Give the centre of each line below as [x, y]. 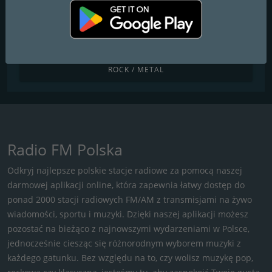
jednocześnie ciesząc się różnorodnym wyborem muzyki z [124, 243]
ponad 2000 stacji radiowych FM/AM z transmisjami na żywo [130, 199]
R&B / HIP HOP [136, 16]
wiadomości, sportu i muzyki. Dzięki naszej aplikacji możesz [128, 214]
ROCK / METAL [136, 69]
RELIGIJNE [136, 42]
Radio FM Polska [65, 149]
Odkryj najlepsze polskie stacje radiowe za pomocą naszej [125, 170]
